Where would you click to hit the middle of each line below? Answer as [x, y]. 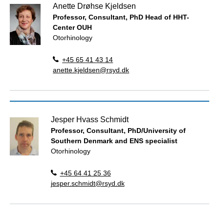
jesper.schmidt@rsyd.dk [88, 183]
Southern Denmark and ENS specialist [114, 141]
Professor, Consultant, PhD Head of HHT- [121, 17]
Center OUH [73, 27]
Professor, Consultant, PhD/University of [118, 130]
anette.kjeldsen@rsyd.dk [91, 70]
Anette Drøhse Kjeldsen [95, 6]
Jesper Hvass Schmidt [89, 119]
